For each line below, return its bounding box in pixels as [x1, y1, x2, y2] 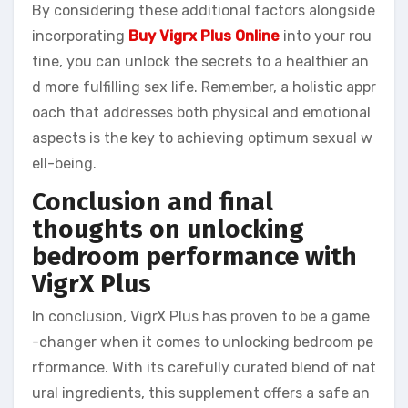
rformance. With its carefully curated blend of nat [32, 358, 376, 376]
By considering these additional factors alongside [32, 2, 375, 20]
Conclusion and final [32, 187, 273, 218]
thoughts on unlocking [32, 214, 304, 245]
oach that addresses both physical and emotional [32, 104, 371, 122]
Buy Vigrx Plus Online [128, 27, 280, 46]
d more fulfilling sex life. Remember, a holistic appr [32, 78, 376, 97]
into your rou [280, 27, 372, 46]
